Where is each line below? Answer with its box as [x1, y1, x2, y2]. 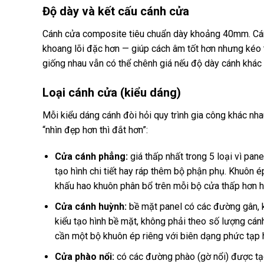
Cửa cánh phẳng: [54, 151, 128, 163]
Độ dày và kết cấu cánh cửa [42, 4, 189, 18]
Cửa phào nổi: [54, 250, 114, 262]
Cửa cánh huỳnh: [54, 200, 127, 212]
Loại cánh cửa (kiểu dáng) [42, 85, 181, 100]
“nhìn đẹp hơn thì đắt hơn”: [42, 124, 148, 136]
